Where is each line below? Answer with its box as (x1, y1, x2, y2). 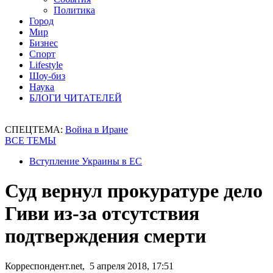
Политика (54, 5, 95, 15)
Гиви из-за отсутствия (5, 202, 199, 225)
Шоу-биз (29, 71, 65, 81)
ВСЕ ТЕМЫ (5, 135, 56, 146)
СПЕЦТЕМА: (5, 124, 65, 135)
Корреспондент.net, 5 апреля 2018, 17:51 (5, 260, 174, 271)
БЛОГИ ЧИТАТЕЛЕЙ (29, 93, 122, 103)
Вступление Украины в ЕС (29, 156, 142, 166)
